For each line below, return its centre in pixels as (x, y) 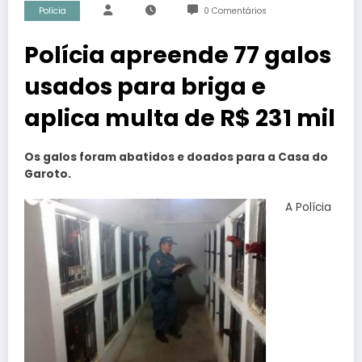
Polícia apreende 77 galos (178, 55)
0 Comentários (235, 11)
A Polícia (308, 207)
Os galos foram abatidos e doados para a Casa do (176, 158)
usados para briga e (145, 87)
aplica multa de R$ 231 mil (180, 118)
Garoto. (48, 175)
